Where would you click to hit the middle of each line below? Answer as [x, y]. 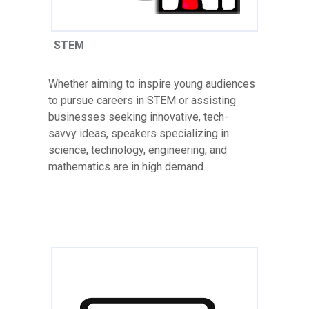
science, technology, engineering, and [138, 150]
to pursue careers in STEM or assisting [142, 100]
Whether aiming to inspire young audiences [152, 83]
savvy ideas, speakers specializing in [139, 133]
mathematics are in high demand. [127, 166]
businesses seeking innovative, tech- [138, 117]
